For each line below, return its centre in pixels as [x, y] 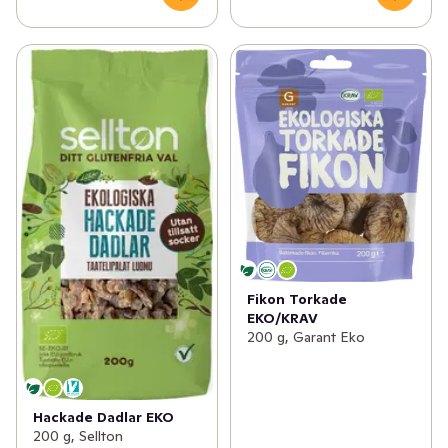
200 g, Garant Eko [305, 336]
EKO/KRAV [282, 317]
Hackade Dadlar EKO [103, 416]
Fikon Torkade [296, 298]
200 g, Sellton [78, 435]
